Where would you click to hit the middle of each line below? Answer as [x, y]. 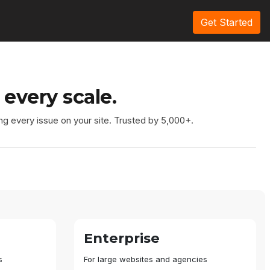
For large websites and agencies [146, 259]
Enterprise [122, 238]
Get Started [227, 22]
